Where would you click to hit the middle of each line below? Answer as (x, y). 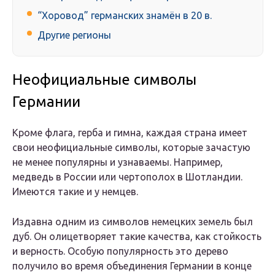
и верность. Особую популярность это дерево (120, 251)
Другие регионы (74, 35)
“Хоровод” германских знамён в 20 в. (125, 16)
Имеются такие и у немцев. (75, 192)
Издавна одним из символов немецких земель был (133, 222)
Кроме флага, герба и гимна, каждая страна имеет (130, 133)
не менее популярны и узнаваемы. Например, (118, 162)
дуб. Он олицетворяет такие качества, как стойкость (137, 237)
